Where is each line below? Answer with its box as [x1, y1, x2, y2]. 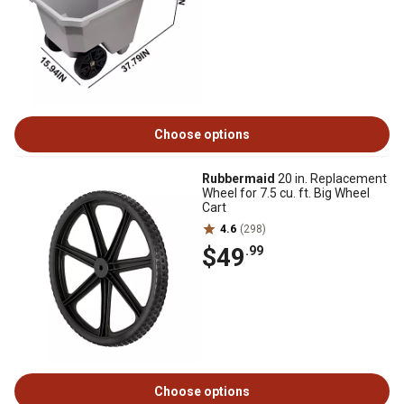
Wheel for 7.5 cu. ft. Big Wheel [202, 186, 370, 200]
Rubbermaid [202, 171, 275, 186]
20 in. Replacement [275, 171, 387, 186]
